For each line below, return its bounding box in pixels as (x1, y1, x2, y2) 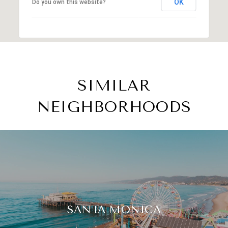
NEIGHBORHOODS (37, 97, 191, 116)
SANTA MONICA (67, 203, 161, 215)
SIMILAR (77, 76, 151, 95)
